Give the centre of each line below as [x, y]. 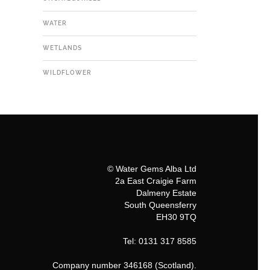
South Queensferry [160, 205]
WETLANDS [62, 48]
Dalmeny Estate [166, 193]
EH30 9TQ [176, 217]
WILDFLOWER [67, 73]
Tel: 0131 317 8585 [160, 241]
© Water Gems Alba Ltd [152, 169]
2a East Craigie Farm [156, 181]
